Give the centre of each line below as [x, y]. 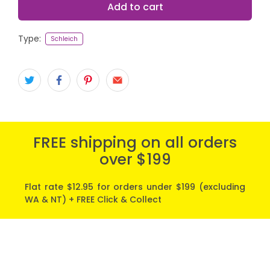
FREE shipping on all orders [135, 143]
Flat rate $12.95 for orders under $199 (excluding [135, 187]
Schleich [64, 39]
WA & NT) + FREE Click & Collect [93, 200]
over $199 [135, 160]
